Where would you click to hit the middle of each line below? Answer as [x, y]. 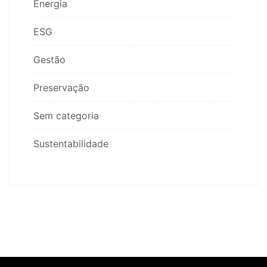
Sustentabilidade [71, 143]
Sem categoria [66, 115]
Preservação [61, 87]
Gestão [49, 59]
